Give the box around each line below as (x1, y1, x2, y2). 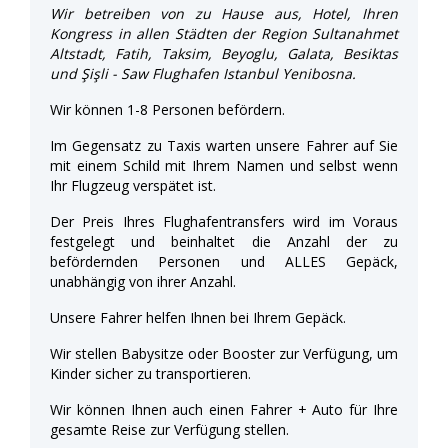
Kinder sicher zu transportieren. (50, 363, 251, 383)
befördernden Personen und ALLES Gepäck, (50, 251, 398, 271)
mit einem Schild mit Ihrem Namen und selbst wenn (50, 155, 398, 175)
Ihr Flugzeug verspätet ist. (50, 175, 216, 195)
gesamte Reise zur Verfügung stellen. (50, 419, 289, 439)
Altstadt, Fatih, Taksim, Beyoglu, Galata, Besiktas (50, 43, 398, 63)
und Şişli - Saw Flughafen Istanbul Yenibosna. (50, 63, 356, 83)
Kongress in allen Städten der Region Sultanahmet (50, 23, 398, 43)
